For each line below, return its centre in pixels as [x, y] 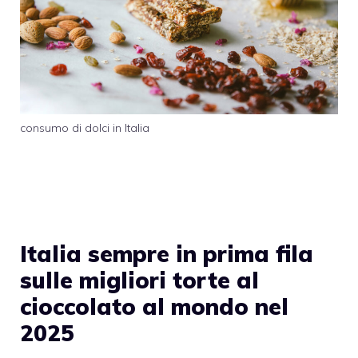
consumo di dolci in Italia [85, 128]
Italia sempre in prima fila [167, 253]
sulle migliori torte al [139, 280]
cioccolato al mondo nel [154, 306]
